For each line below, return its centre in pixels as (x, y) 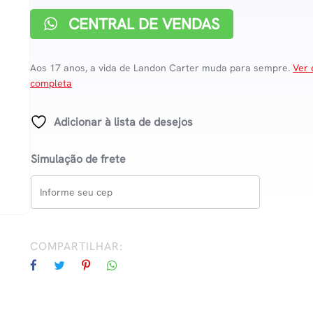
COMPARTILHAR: (77, 246)
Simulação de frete (79, 159)
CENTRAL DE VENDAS (142, 24)
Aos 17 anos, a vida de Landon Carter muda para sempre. (162, 68)
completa (51, 83)
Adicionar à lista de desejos (124, 122)
